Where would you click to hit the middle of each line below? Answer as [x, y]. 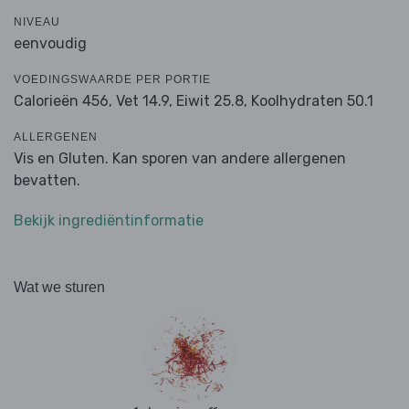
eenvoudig [50, 44]
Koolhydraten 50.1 [312, 101]
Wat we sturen [59, 288]
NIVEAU [37, 22]
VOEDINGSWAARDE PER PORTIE [112, 80]
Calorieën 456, [65, 101]
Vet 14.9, [144, 101]
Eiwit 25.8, [212, 101]
